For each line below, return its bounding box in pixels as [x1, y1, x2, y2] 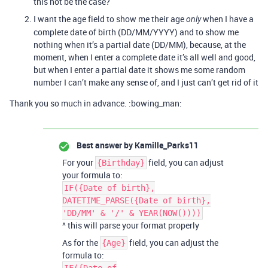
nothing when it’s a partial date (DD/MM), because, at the [33, 39, 246, 50]
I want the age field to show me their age [33, 13, 186, 25]
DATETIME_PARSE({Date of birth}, [62, 196, 211, 205]
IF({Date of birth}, [64, 183, 155, 193]
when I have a [201, 13, 254, 25]
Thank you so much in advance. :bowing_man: [10, 98, 182, 109]
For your [62, 157, 95, 168]
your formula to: [62, 169, 123, 181]
